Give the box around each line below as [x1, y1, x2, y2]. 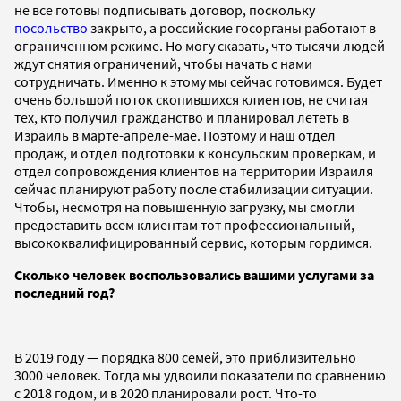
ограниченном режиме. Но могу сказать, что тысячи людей [14, 36, 385, 55]
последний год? [14, 283, 115, 302]
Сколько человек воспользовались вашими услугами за [14, 265, 374, 284]
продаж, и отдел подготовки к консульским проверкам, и [14, 143, 376, 162]
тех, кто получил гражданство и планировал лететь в [14, 107, 349, 126]
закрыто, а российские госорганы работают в [88, 18, 376, 37]
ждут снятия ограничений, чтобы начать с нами [14, 54, 312, 73]
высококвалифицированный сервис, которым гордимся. [14, 233, 372, 252]
